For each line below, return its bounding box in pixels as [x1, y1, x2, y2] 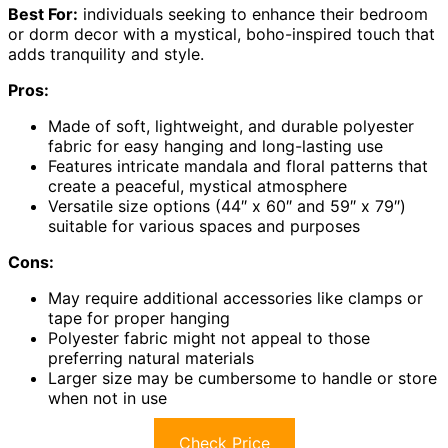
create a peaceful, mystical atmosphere [48, 175, 347, 196]
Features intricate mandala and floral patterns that [48, 155, 428, 176]
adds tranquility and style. [8, 43, 204, 64]
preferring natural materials [48, 347, 254, 368]
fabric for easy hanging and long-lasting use [48, 135, 383, 156]
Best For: [8, 3, 78, 24]
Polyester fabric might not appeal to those [48, 327, 370, 348]
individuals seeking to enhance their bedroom [78, 3, 428, 24]
